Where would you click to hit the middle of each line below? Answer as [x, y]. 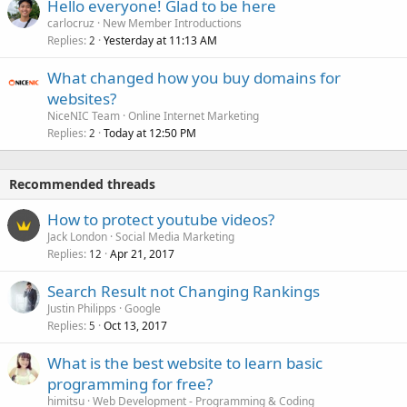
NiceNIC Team [84, 115]
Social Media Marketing [175, 236]
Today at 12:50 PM [150, 133]
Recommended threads [82, 184]
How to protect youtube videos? [161, 219]
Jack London [77, 236]
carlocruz [71, 23]
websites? [82, 98]
